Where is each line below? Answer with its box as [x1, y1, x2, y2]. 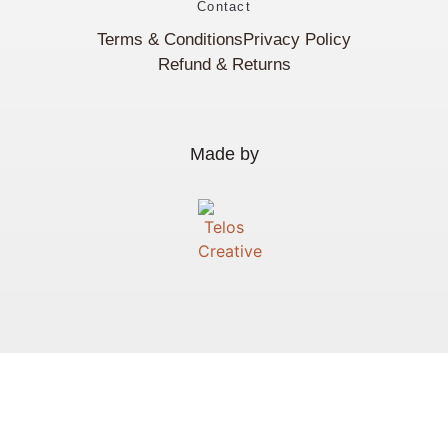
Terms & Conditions [97, 29, 243, 49]
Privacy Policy [243, 29, 351, 49]
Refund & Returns [157, 54, 291, 74]
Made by [189, 143, 259, 164]
